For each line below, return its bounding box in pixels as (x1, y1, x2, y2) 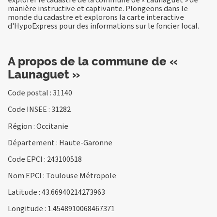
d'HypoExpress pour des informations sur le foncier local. (8, 20, 199, 31)
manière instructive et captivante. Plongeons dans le (8, 2, 188, 14)
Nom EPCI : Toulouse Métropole (8, 170, 116, 182)
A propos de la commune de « (8, 54, 177, 69)
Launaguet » (8, 67, 80, 82)
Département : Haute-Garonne (8, 137, 112, 148)
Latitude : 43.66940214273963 (8, 186, 105, 198)
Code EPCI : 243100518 (8, 153, 82, 165)
